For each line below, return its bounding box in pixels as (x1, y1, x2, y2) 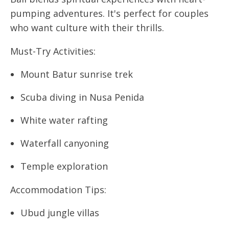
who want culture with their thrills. (10, 21, 164, 34)
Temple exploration (20, 160, 108, 172)
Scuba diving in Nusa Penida (20, 91, 144, 103)
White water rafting (20, 114, 108, 126)
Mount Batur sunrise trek (20, 68, 133, 80)
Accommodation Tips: (10, 184, 106, 196)
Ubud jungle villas (20, 207, 99, 219)
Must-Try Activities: (10, 45, 96, 57)
